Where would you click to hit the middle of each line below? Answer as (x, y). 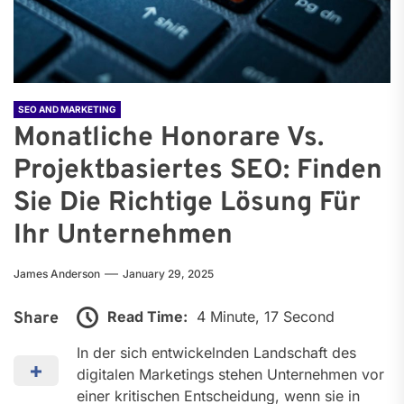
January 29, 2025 (168, 273)
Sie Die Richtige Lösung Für (187, 203)
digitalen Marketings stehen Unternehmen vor (230, 375)
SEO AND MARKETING (67, 109)
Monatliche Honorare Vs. (169, 138)
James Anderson (57, 273)
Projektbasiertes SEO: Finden (198, 170)
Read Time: (147, 316)
